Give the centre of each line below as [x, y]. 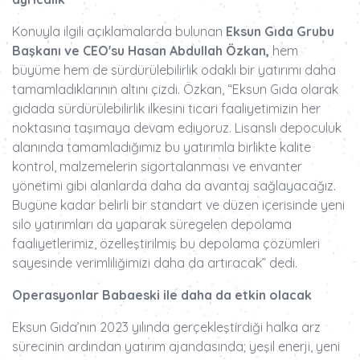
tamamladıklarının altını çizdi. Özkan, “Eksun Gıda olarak [175, 90]
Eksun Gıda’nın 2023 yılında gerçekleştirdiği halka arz [166, 327]
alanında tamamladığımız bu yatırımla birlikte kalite [162, 147]
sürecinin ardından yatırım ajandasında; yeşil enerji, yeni [176, 347]
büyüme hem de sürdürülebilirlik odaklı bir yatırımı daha [174, 70]
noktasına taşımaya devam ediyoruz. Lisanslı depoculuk [177, 128]
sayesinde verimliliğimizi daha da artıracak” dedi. [155, 263]
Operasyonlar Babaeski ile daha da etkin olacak [162, 295]
